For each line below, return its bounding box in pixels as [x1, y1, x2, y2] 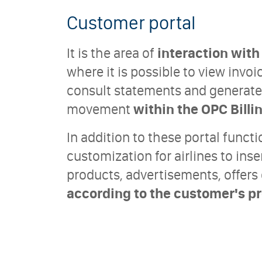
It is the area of [67, 44, 157, 61]
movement [67, 101, 133, 118]
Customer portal [67, 11, 195, 34]
